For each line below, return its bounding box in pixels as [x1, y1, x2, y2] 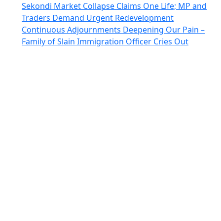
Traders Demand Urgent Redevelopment [22, 12, 174, 23]
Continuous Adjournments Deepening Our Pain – [22, 24, 205, 35]
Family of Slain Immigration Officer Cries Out [22, 36, 188, 47]
